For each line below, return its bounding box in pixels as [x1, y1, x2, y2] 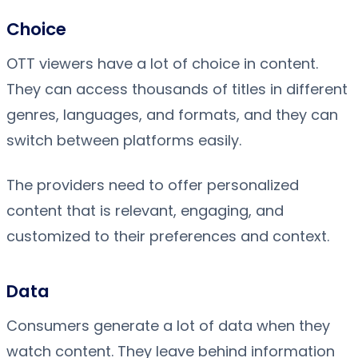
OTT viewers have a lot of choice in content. [6, 53, 318, 74]
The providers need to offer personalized [6, 175, 299, 196]
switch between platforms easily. [6, 129, 241, 150]
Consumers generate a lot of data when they [6, 315, 330, 336]
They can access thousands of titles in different [6, 78, 348, 99]
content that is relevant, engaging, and [6, 201, 284, 221]
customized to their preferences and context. [6, 226, 329, 247]
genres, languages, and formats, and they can [6, 104, 338, 125]
